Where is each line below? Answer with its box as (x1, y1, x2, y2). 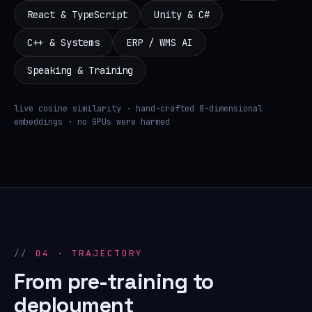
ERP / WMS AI (126, 36, 193, 49)
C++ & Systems (27, 36, 100, 49)
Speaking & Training (27, 63, 133, 77)
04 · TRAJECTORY (35, 247, 143, 259)
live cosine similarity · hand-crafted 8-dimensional (14, 102, 263, 114)
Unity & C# (154, 8, 210, 21)
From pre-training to (14, 267, 214, 295)
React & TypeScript (27, 8, 127, 21)
